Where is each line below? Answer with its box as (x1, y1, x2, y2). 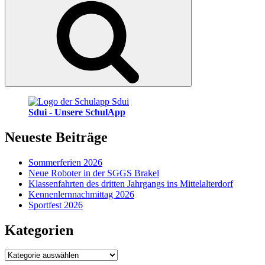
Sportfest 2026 (28, 199, 83, 210)
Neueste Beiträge (5, 129, 108, 145)
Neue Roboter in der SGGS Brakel (28, 167, 159, 178)
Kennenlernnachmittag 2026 (28, 189, 134, 199)
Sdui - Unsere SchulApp (28, 106, 125, 117)
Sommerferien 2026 (28, 157, 102, 167)
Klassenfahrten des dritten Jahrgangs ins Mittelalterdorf (28, 178, 233, 189)
